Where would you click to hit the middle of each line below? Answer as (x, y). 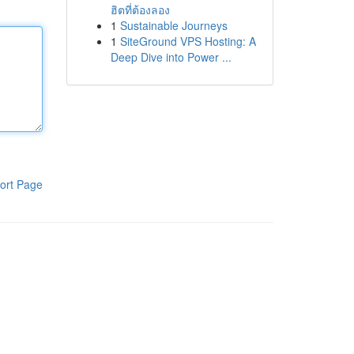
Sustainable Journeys (173, 25)
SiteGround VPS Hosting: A (188, 41)
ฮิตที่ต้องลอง (140, 9)
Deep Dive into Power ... (171, 57)
